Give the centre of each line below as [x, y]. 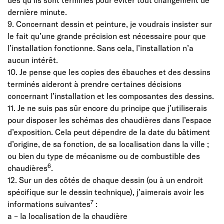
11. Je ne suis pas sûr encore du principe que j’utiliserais [107, 107]
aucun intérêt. [33, 59]
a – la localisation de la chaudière [67, 215]
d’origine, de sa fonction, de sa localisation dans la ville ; [108, 143]
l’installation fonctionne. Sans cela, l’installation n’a [100, 47]
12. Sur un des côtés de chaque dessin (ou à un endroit [105, 179]
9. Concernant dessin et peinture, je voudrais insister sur [110, 23]
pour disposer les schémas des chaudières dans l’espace [109, 119]
